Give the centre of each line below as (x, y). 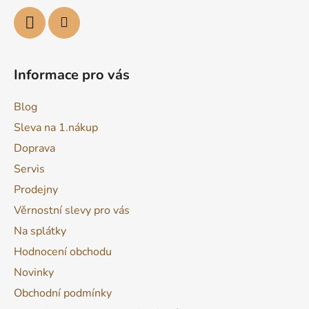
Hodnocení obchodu (63, 251)
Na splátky (40, 231)
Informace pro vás (72, 74)
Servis (29, 169)
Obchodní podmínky (63, 293)
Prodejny (36, 189)
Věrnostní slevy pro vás (72, 210)
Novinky (34, 272)
